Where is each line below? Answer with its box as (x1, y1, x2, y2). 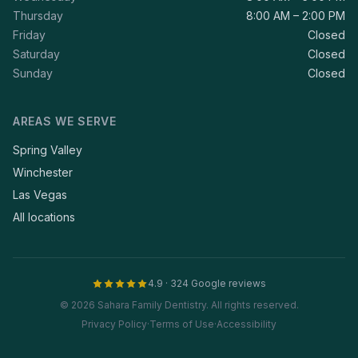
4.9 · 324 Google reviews (148, 277, 266, 289)
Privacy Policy (82, 318, 147, 330)
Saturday (13, 47, 60, 61)
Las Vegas (13, 188, 67, 201)
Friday (13, 28, 46, 42)
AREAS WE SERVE (13, 114, 117, 128)
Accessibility (217, 318, 276, 330)
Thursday (13, 9, 63, 22)
